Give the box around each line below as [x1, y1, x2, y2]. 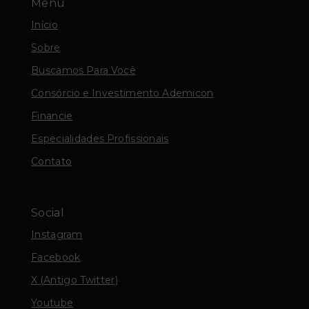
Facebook [31, 250, 81, 263]
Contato [31, 154, 72, 168]
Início [31, 18, 58, 31]
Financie [31, 109, 73, 122]
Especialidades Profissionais [31, 132, 169, 145]
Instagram [31, 228, 83, 241]
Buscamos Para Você [31, 63, 136, 77]
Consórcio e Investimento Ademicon [31, 86, 214, 99]
